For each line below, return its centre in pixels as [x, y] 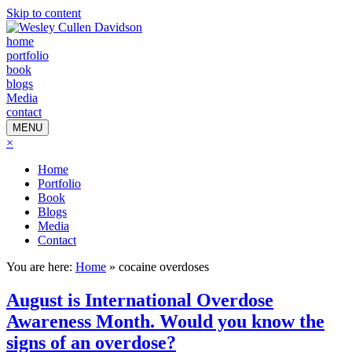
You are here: [41, 267]
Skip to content [44, 13]
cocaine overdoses [164, 267]
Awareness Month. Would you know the [165, 321]
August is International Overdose [140, 300]
